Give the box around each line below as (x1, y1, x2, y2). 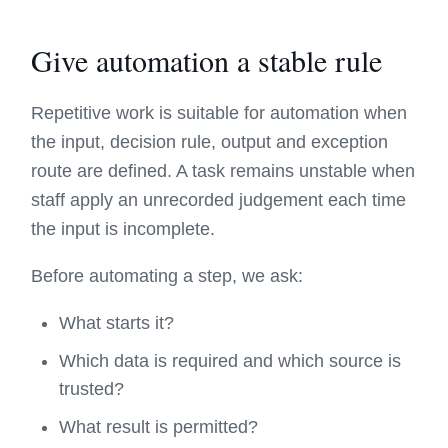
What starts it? (59, 313, 175, 333)
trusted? (59, 379, 125, 399)
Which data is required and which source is (59, 351, 402, 371)
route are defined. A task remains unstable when (31, 161, 416, 181)
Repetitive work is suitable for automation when (31, 103, 408, 123)
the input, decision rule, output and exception (31, 132, 389, 152)
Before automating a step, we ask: (31, 266, 304, 286)
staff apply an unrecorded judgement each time (31, 190, 407, 210)
